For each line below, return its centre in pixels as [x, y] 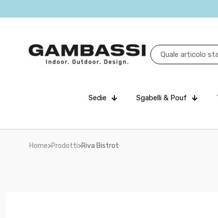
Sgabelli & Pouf [162, 98]
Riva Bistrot [100, 145]
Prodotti [64, 145]
